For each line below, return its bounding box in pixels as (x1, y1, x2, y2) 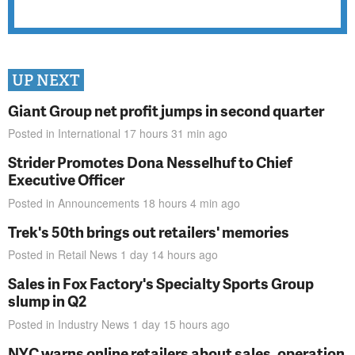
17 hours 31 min (124, 125, 205, 142)
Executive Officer (8, 169, 124, 191)
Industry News (58, 315, 129, 332)
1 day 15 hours (132, 315, 208, 332)
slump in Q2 (8, 290, 86, 312)
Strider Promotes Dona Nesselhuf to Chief (8, 151, 292, 174)
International (58, 125, 120, 142)
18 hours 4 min (143, 194, 218, 211)
